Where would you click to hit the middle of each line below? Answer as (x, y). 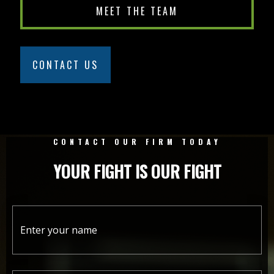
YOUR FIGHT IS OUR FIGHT (137, 171)
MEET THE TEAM (137, 11)
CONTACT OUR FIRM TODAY (137, 141)
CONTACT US (66, 65)
